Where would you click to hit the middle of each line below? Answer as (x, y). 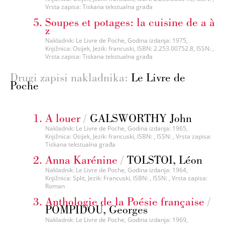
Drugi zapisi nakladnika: (71, 77)
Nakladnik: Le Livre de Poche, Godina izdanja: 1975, (117, 41)
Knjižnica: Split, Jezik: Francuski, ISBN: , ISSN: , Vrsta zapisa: (126, 178)
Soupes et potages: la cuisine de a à (130, 22)
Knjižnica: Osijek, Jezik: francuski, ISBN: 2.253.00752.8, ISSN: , (130, 49)
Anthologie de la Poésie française (125, 201)
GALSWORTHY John (141, 118)
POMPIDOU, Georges (96, 209)
